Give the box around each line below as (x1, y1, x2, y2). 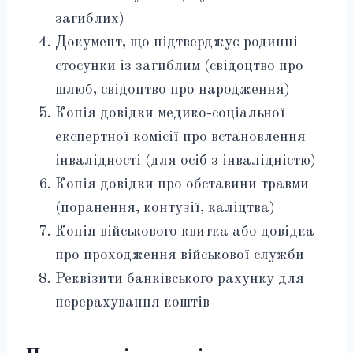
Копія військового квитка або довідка (55, 225, 314, 240)
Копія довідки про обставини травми (55, 177, 309, 193)
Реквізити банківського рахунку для (55, 272, 304, 288)
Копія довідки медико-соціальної (55, 106, 285, 122)
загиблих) (55, 12, 124, 28)
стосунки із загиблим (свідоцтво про (55, 59, 303, 75)
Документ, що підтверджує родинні (55, 35, 298, 51)
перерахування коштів (55, 295, 210, 311)
